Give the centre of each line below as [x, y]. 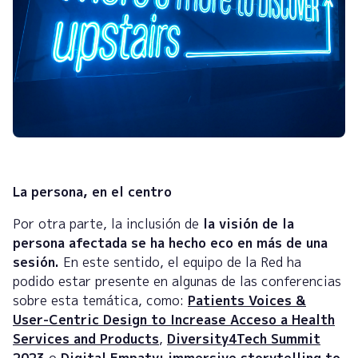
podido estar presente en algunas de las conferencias [177, 282]
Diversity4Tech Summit [244, 339]
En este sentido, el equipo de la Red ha [180, 263]
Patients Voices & [247, 301]
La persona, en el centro [96, 192]
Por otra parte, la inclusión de [108, 224]
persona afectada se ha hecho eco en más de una [170, 243]
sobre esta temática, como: [100, 301]
